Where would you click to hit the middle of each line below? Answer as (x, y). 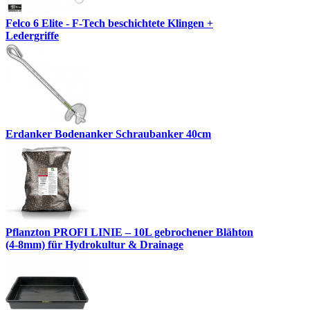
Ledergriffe (32, 36)
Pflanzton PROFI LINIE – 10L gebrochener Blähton (129, 232)
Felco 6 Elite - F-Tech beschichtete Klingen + (109, 24)
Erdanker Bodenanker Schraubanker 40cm (108, 134)
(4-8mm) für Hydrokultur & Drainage (94, 245)
